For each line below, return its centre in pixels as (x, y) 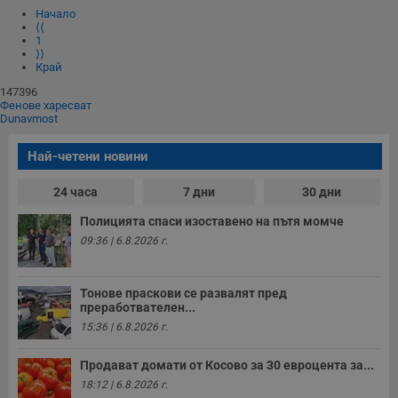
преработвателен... (138, 308)
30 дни (322, 192)
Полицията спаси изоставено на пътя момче (212, 222)
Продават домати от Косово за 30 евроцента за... (227, 366)
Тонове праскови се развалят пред (183, 294)
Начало (56, 14)
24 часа (76, 192)
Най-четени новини (88, 157)
